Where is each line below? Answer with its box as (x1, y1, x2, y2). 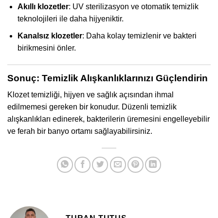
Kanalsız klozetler (17, 31, 82, 40)
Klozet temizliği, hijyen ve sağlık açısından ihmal (7, 91, 174, 99)
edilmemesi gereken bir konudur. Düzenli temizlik (7, 103, 177, 111)
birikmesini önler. (17, 43, 76, 52)
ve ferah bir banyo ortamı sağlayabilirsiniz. (7, 127, 152, 136)
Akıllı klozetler (17, 2, 69, 11)
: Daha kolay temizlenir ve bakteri (82, 31, 197, 40)
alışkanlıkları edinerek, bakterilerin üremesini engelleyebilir (7, 115, 210, 124)
